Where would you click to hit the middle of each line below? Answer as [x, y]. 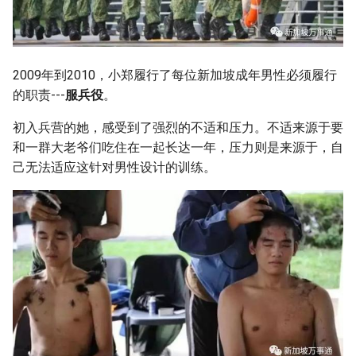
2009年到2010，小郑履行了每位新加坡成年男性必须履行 [175, 75]
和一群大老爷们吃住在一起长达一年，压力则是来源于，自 [178, 147]
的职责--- [39, 95]
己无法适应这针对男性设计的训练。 [114, 167]
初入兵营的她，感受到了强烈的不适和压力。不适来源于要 [178, 127]
